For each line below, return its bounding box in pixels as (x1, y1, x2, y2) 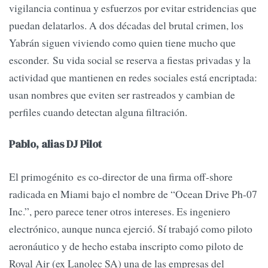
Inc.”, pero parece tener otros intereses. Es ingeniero (9, 203, 230, 218)
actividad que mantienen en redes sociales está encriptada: (9, 70, 257, 85)
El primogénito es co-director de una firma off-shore (9, 169, 233, 184)
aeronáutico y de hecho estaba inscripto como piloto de (9, 238, 243, 253)
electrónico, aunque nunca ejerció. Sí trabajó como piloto (9, 221, 252, 236)
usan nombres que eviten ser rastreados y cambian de (9, 87, 235, 102)
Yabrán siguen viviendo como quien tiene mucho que (9, 35, 236, 50)
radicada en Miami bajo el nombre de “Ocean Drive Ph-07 (9, 186, 257, 201)
